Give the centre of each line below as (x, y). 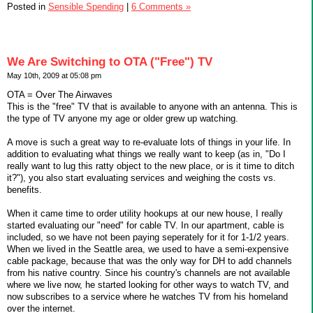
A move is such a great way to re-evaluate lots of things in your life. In (149, 142)
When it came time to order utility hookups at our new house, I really (145, 213)
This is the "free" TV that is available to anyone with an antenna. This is (152, 106)
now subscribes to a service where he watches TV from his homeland (147, 296)
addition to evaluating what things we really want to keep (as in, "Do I (146, 154)
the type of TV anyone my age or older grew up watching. (123, 118)
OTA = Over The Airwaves (60, 94)
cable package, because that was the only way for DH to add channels (150, 261)
